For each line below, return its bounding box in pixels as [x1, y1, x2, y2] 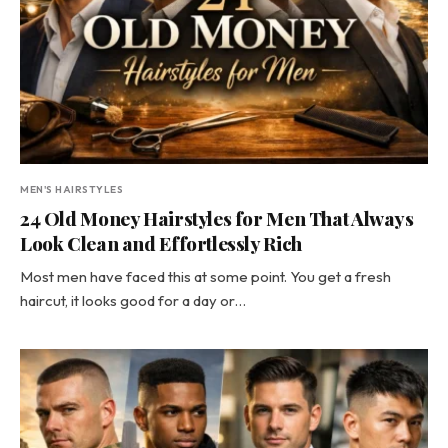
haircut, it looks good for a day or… [20, 291, 246, 310]
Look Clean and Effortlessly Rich [20, 230, 302, 256]
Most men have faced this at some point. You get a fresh [20, 267, 391, 286]
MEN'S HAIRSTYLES [20, 183, 123, 196]
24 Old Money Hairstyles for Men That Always [20, 205, 414, 231]
